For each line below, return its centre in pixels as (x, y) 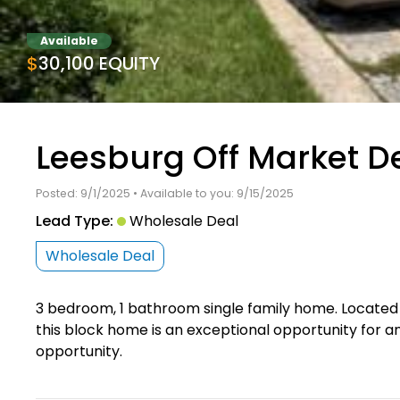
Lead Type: (75, 221)
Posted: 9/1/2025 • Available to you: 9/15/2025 (165, 193)
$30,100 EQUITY (99, 63)
